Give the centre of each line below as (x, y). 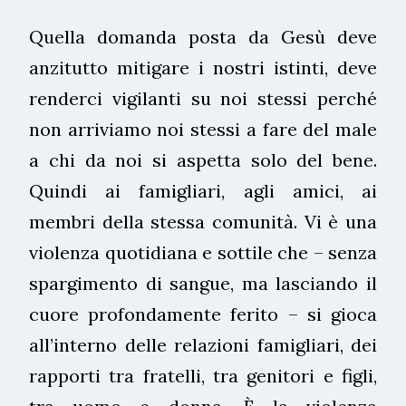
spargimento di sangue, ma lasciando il (203, 283)
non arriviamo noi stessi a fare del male (203, 129)
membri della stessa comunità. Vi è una (203, 221)
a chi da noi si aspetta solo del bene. (203, 159)
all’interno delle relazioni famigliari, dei (203, 344)
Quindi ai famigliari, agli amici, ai (203, 190)
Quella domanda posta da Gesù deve (203, 36)
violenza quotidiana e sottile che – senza (203, 252)
